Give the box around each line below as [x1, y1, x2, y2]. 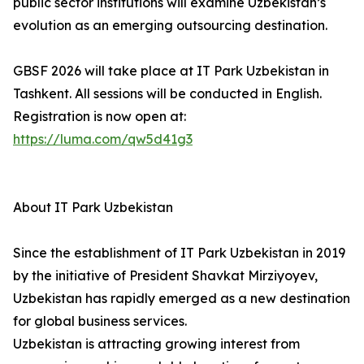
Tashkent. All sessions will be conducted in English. [13, 85, 322, 102]
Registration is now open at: [13, 108, 186, 124]
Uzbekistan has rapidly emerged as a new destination [13, 290, 350, 306]
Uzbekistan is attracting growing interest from [13, 336, 300, 352]
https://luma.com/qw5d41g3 [13, 131, 193, 147]
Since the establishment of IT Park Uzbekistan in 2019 [13, 245, 345, 261]
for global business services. [13, 313, 187, 329]
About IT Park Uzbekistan [13, 199, 173, 215]
